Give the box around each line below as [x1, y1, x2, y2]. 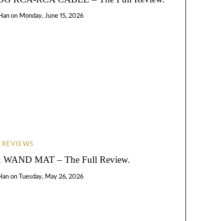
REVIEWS [2, 141, 34, 147]
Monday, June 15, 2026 [19, 13, 83, 20]
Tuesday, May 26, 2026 [19, 173, 84, 180]
